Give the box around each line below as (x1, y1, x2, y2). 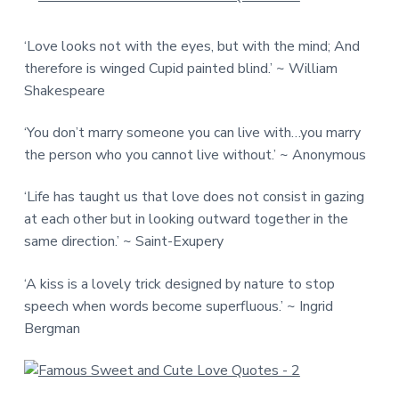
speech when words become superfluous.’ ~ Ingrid (23, 296, 333, 316)
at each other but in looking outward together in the (23, 209, 348, 230)
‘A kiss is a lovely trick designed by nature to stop (23, 273, 335, 294)
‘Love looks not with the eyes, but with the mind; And (23, 37, 360, 57)
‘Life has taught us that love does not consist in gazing (23, 187, 364, 208)
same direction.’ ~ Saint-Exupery (23, 232, 224, 252)
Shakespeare (23, 81, 105, 102)
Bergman (23, 318, 80, 338)
